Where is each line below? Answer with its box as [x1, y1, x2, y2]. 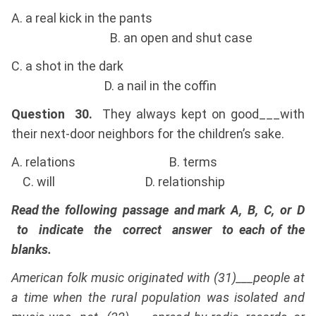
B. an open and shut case [11, 30, 253, 46]
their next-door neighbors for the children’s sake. [11, 126, 284, 142]
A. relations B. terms [11, 154, 305, 170]
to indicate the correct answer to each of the [11, 222, 305, 238]
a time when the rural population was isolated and [11, 290, 305, 305]
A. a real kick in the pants [11, 11, 305, 26]
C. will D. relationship [11, 174, 225, 190]
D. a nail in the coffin [11, 78, 217, 94]
